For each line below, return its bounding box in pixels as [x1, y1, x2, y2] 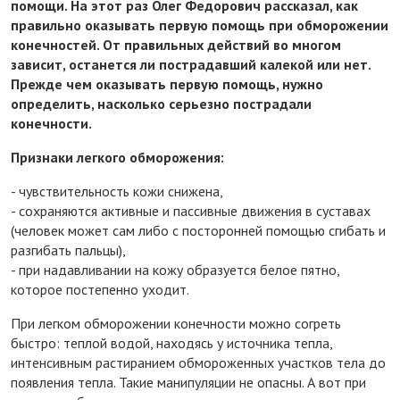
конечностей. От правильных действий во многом [11, 36, 341, 54]
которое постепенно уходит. [11, 280, 189, 299]
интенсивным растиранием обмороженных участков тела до [11, 354, 386, 372]
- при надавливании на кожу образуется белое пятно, [11, 261, 339, 279]
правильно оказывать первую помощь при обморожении [11, 16, 388, 35]
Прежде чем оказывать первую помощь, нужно [11, 75, 323, 94]
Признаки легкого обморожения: [11, 148, 224, 167]
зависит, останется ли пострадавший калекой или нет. [11, 55, 371, 74]
